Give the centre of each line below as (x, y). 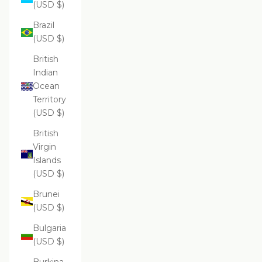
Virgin (44, 147)
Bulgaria (49, 228)
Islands (47, 160)
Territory (49, 99)
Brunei (46, 194)
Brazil (44, 25)
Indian (45, 73)
